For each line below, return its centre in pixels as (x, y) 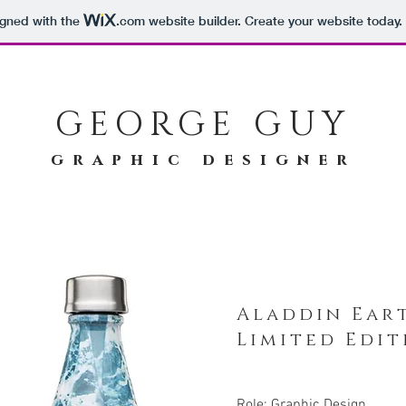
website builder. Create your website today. (273, 21)
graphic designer (203, 160)
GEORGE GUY (203, 125)
